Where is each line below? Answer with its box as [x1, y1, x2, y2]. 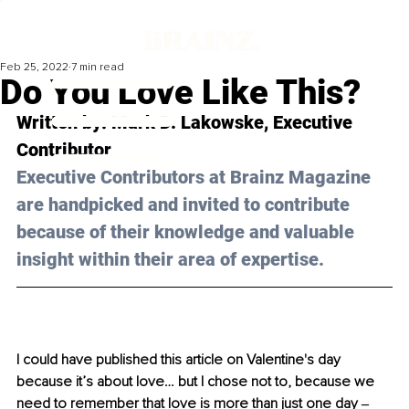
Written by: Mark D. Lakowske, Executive [16, 111, 357, 134]
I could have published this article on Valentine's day [16, 351, 344, 370]
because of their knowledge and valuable [16, 221, 359, 244]
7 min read [71, 60, 124, 75]
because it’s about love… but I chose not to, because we [16, 372, 378, 392]
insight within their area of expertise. [16, 248, 324, 271]
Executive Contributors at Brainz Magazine [16, 166, 375, 189]
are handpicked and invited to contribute [16, 194, 354, 216]
